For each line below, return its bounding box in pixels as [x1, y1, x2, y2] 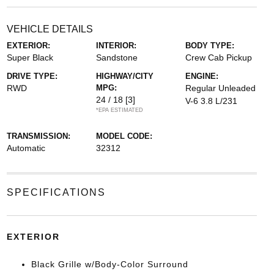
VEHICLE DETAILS [6, 23, 93, 34]
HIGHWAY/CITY [95, 71, 154, 81]
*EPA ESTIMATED [95, 106, 143, 113]
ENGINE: [185, 71, 219, 81]
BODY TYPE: [185, 40, 235, 50]
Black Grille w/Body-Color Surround [31, 259, 188, 269]
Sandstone [95, 52, 138, 62]
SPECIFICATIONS [6, 187, 106, 198]
